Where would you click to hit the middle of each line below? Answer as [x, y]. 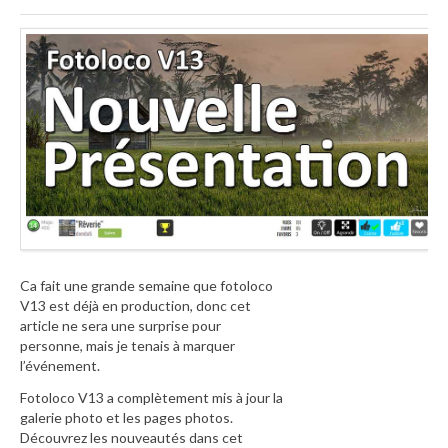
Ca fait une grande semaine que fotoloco [146, 286]
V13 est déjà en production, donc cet [135, 306]
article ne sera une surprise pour [120, 326]
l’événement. [60, 366]
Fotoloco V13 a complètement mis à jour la [151, 397]
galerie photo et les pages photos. [126, 417]
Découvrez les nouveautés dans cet [131, 437]
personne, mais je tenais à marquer [127, 346]
